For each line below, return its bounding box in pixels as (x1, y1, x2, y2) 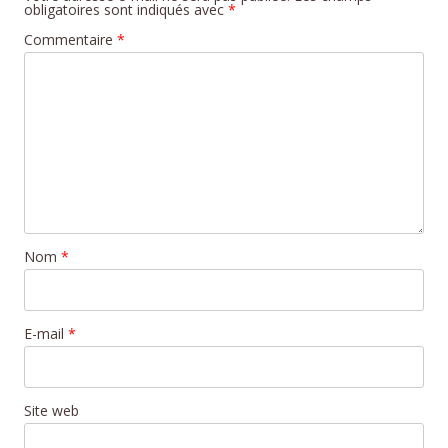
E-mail (24, 323, 68, 343)
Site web (24, 400, 79, 420)
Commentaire (24, 29, 117, 49)
